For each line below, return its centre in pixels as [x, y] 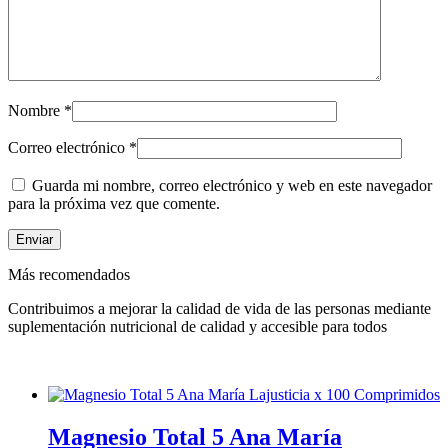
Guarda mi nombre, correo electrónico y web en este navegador [232, 186]
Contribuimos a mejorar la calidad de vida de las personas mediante [219, 309]
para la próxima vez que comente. [114, 204]
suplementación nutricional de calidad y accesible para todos [197, 327]
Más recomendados [69, 275]
